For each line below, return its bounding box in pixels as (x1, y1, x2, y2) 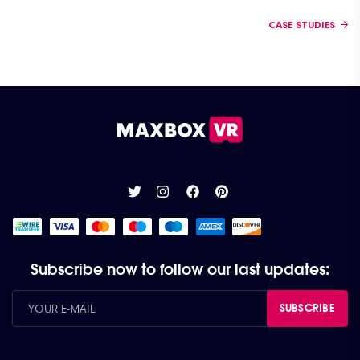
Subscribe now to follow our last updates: (31, 259, 329, 278)
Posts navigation (11, 17, 180, 45)
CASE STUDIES (268, 19, 336, 31)
